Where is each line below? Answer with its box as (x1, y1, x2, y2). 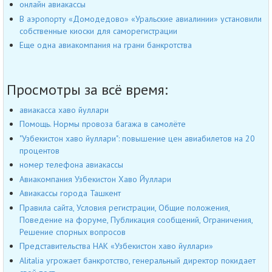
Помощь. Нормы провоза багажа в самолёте (19, 118, 186, 130)
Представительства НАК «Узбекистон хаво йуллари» (19, 240, 213, 252)
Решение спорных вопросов (19, 226, 126, 237)
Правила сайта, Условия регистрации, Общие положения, (19, 202, 229, 213)
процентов (19, 144, 59, 156)
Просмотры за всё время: (7, 80, 168, 99)
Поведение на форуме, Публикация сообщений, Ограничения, (19, 214, 253, 225)
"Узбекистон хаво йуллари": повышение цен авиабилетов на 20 (19, 132, 255, 144)
